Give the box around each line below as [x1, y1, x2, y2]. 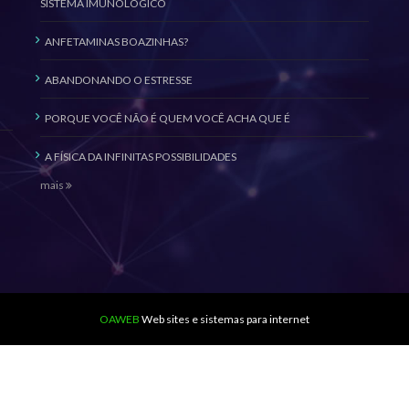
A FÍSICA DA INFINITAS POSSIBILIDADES [45, 150, 236, 163]
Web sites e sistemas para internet [142, 312, 309, 326]
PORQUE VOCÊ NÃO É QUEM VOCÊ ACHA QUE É [45, 111, 290, 125]
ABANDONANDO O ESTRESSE [45, 73, 193, 87]
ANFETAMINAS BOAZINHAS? [45, 35, 188, 48]
